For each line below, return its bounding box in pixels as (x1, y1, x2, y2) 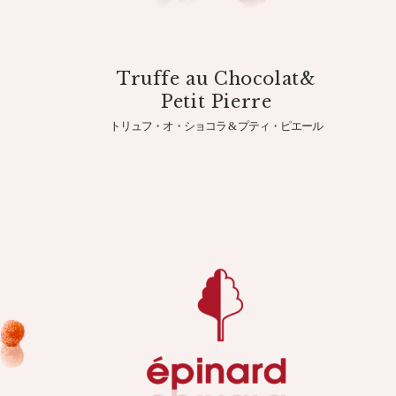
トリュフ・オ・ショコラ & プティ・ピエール (110, 119, 324, 133)
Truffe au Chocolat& (117, 68, 316, 90)
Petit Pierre (161, 91, 272, 113)
